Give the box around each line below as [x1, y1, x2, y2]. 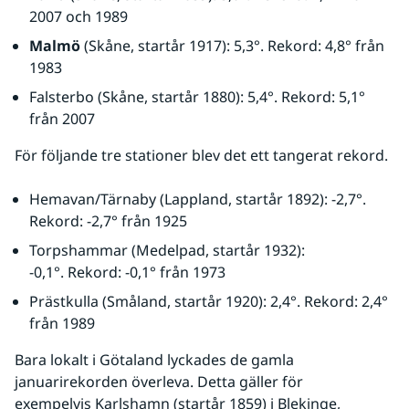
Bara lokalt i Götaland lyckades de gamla [15, 350, 294, 370]
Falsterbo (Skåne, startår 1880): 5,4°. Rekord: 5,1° [29, 87, 365, 107]
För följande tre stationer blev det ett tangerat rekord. [15, 145, 388, 165]
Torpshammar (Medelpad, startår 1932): [29, 240, 305, 260]
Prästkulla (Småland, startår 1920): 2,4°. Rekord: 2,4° [29, 291, 388, 311]
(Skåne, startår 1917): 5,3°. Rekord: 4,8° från [80, 36, 384, 56]
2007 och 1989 [29, 6, 128, 26]
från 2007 [29, 109, 95, 129]
